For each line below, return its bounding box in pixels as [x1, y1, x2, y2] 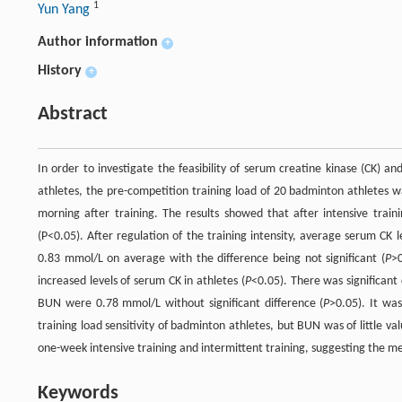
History [38, 63, 82, 78]
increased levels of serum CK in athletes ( [38, 274, 245, 288]
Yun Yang [38, 2, 93, 17]
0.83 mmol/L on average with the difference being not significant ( [38, 251, 386, 266]
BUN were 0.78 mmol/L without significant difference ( [38, 296, 324, 310]
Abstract [38, 103, 108, 125]
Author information [38, 34, 158, 49]
